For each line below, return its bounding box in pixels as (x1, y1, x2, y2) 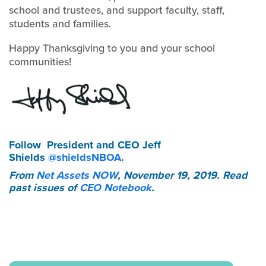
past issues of (9, 180, 80, 195)
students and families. (9, 16, 114, 31)
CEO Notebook (80, 180, 151, 195)
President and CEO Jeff (47, 137, 161, 153)
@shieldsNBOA (48, 150, 121, 165)
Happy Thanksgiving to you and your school (9, 40, 215, 55)
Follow (9, 137, 41, 153)
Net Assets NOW (36, 167, 118, 183)
